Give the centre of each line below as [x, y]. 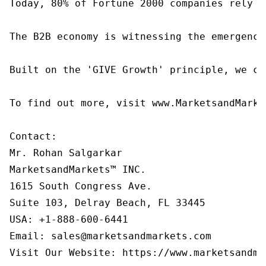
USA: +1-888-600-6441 [69, 219]
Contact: [33, 136]
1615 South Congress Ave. [81, 186]
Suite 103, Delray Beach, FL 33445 [107, 203]
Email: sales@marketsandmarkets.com [110, 236]
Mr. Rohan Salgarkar [66, 153]
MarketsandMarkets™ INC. [78, 170]
